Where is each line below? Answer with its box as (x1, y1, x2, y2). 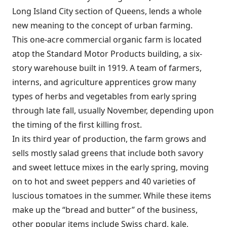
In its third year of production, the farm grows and (12, 133, 206, 144)
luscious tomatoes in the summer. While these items (12, 190, 211, 201)
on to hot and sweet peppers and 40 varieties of (12, 176, 196, 187)
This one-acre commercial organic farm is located (12, 34, 202, 45)
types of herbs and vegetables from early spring (12, 91, 197, 102)
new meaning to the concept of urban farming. (12, 20, 193, 31)
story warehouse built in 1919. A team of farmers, (12, 62, 202, 73)
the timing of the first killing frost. (12, 119, 142, 130)
